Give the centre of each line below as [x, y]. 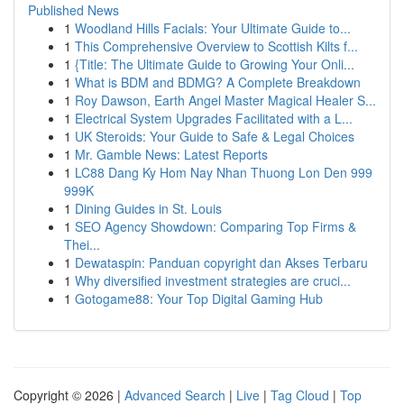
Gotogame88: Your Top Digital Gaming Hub [199, 298]
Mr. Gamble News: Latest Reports [171, 154]
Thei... [82, 244]
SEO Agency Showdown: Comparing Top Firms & [216, 226]
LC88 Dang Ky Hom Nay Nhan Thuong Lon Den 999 [224, 172]
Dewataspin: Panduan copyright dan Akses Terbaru [221, 262]
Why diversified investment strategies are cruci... [213, 280]
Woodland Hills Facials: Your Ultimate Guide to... [213, 28]
